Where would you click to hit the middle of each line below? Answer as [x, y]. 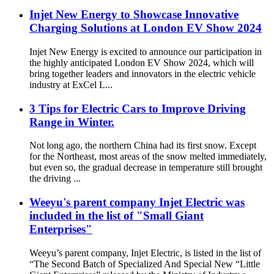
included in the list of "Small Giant [117, 216]
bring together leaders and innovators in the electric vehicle [143, 73]
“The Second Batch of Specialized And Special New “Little [145, 264]
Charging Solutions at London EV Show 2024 [146, 28]
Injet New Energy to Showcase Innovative [134, 15]
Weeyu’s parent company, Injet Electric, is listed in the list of [145, 253]
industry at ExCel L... [71, 84]
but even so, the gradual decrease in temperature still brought [146, 168]
